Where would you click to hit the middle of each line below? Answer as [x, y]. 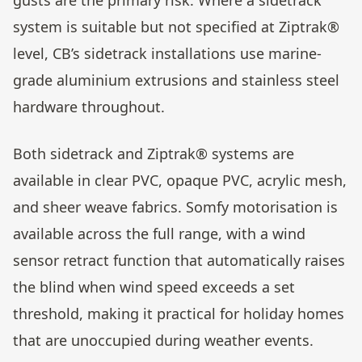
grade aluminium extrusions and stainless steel [176, 80]
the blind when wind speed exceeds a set [154, 287]
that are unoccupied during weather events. [163, 341]
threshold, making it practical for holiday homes [179, 314]
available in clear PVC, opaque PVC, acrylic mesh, [180, 181]
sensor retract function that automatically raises [179, 261]
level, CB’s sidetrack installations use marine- [167, 53]
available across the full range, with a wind [159, 234]
